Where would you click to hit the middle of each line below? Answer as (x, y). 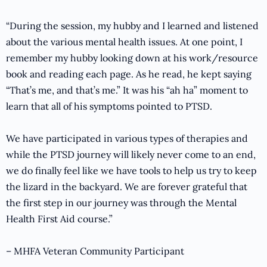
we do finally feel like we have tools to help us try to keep (131, 171)
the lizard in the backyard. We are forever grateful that (127, 187)
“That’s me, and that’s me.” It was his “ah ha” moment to (127, 90)
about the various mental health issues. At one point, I (124, 42)
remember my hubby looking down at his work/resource (132, 58)
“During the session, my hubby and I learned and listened (132, 26)
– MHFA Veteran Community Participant (95, 251)
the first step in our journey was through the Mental (121, 203)
